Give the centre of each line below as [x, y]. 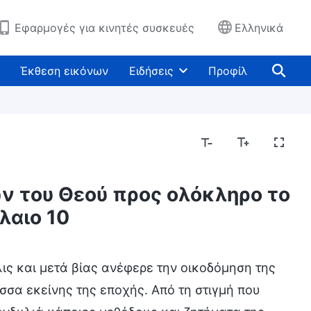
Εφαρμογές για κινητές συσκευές [104, 28]
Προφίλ [228, 71]
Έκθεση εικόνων [64, 71]
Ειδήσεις [151, 71]
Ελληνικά [259, 28]
